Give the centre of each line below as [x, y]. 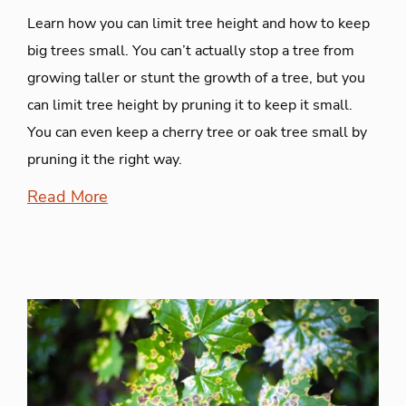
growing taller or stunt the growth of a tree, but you [196, 77]
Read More [68, 196]
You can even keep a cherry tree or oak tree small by [197, 132]
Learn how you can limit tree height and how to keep [198, 23]
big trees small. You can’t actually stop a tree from [191, 50]
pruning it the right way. [105, 159]
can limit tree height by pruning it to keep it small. [190, 105]
